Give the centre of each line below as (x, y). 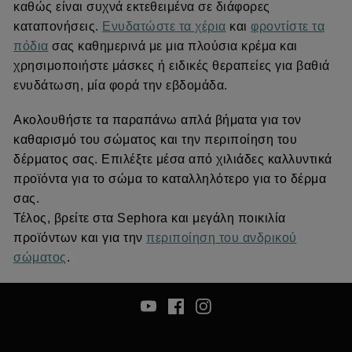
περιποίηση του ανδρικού (222, 238)
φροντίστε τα (288, 26)
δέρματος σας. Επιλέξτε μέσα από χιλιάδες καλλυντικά (173, 159)
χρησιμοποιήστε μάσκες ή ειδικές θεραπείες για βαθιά (172, 65)
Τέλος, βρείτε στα (65, 218)
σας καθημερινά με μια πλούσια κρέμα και (173, 46)
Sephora (143, 218)
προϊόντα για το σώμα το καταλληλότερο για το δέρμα (170, 179)
